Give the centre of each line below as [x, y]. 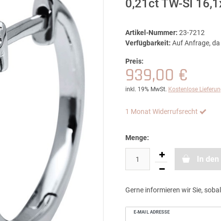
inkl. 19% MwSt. [146, 89]
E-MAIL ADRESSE [152, 212]
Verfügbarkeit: [148, 43]
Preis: [134, 61]
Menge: [137, 138]
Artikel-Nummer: [151, 33]
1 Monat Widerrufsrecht [162, 111]
